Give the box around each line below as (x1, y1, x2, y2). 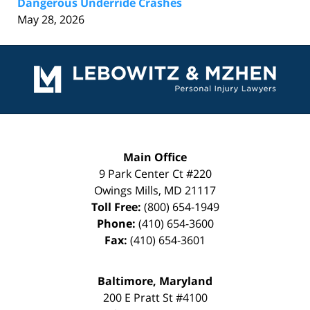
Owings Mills (94, 182, 158, 198)
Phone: (96, 215, 138, 231)
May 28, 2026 (17, 11, 84, 27)
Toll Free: (91, 199, 144, 215)
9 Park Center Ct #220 (98, 165, 212, 181)
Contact (154, 44, 195, 60)
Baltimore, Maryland (98, 273, 212, 289)
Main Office (123, 149, 187, 165)
